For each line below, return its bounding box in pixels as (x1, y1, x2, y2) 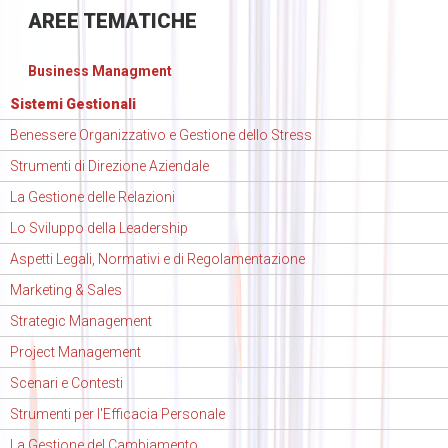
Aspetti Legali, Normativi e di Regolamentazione (10, 251, 305, 268)
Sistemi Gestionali (10, 96, 136, 113)
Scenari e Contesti (10, 375, 123, 392)
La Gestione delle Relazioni (10, 189, 175, 206)
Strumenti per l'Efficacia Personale (10, 406, 225, 423)
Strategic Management (10, 313, 152, 330)
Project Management (10, 344, 141, 361)
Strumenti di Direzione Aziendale (10, 158, 209, 175)
